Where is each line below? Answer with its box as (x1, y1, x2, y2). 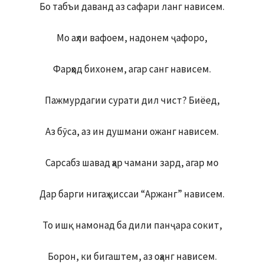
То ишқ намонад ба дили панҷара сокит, (42, 219, 222, 232)
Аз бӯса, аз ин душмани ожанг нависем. (45, 125, 219, 138)
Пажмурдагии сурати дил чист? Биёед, (44, 94, 220, 107)
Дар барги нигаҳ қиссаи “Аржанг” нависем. (39, 187, 225, 201)
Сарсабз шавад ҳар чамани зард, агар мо (45, 156, 219, 170)
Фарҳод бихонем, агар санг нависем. (53, 62, 211, 76)
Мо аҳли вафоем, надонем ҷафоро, (57, 31, 207, 45)
